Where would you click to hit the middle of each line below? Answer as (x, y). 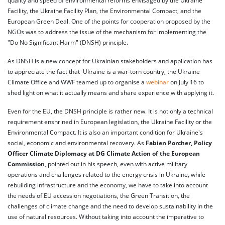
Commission (26, 164)
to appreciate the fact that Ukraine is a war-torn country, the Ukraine (104, 72)
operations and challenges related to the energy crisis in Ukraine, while (106, 175)
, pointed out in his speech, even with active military (116, 164)
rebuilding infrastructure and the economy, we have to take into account (108, 185)
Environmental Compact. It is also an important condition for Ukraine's (105, 132)
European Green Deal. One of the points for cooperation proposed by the (109, 21)
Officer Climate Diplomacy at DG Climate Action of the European (104, 153)
